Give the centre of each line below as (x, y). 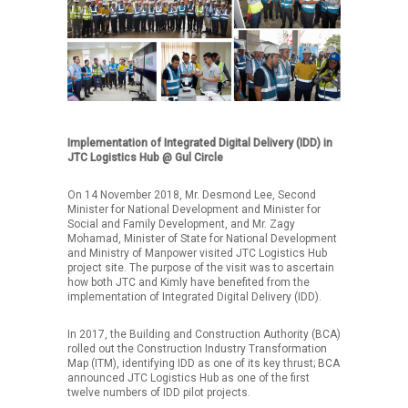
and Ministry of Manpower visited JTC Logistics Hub (197, 254)
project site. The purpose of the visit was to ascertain (201, 268)
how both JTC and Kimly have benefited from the (189, 283)
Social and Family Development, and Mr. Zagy (181, 224)
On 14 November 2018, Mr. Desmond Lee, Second (192, 195)
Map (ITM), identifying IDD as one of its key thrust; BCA (204, 364)
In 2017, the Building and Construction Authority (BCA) (204, 335)
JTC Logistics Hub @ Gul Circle (145, 158)
